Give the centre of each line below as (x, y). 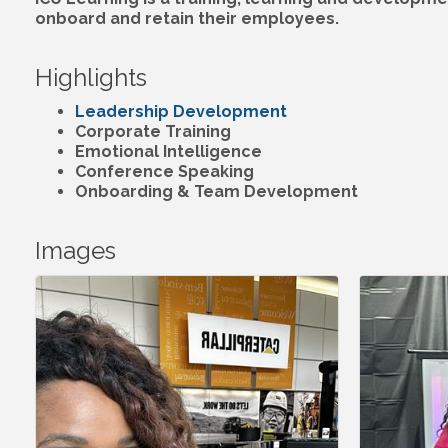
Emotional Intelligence (168, 152)
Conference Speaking (164, 172)
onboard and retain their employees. (187, 19)
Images (75, 251)
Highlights (91, 78)
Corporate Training (153, 132)
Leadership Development (181, 112)
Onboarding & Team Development (216, 192)
